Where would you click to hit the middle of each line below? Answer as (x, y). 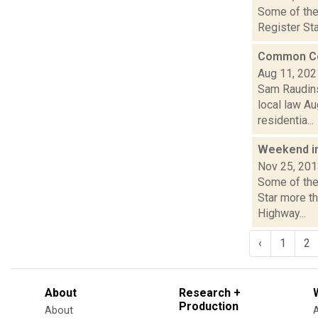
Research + (210, 292)
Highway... (282, 213)
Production (209, 306)
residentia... (286, 120)
